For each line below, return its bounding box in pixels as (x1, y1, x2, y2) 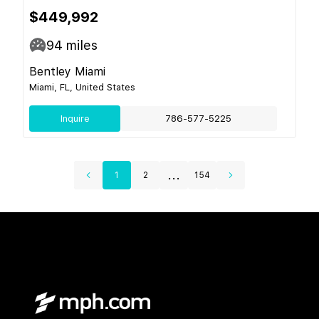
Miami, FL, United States (29, 81, 135, 93)
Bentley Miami (29, 64, 105, 78)
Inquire (60, 113, 90, 124)
